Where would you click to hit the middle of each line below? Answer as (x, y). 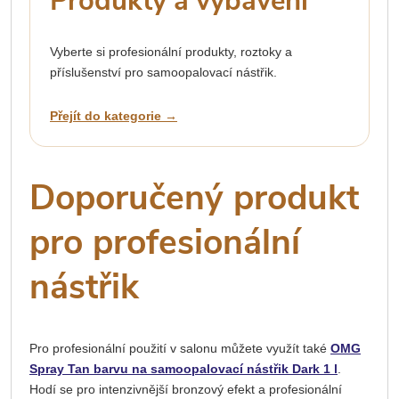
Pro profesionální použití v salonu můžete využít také (180, 349)
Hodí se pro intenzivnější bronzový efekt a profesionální (186, 390)
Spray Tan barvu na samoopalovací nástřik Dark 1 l (183, 369)
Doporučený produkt (194, 198)
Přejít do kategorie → (114, 116)
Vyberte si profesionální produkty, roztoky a (171, 52)
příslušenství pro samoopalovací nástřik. (163, 73)
